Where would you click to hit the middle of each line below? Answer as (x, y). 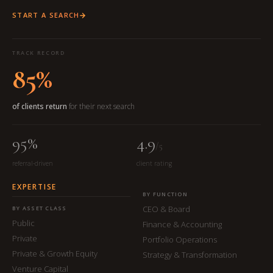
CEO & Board (166, 209)
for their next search (101, 106)
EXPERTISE (35, 187)
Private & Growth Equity (55, 253)
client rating (154, 163)
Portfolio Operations (180, 239)
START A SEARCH (46, 15)
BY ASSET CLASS (40, 208)
